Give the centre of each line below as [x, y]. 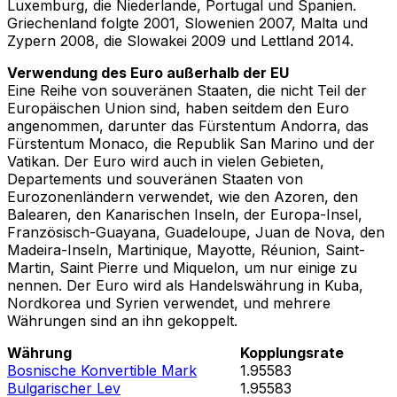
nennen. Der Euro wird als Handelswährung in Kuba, [185, 285]
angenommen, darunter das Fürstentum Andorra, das [188, 125]
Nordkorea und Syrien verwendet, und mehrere [169, 303]
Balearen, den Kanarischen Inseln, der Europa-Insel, [185, 214]
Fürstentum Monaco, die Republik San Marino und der [191, 143]
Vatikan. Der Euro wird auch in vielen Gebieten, [166, 161]
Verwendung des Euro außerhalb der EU [148, 72]
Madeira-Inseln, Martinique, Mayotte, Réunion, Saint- [186, 249]
